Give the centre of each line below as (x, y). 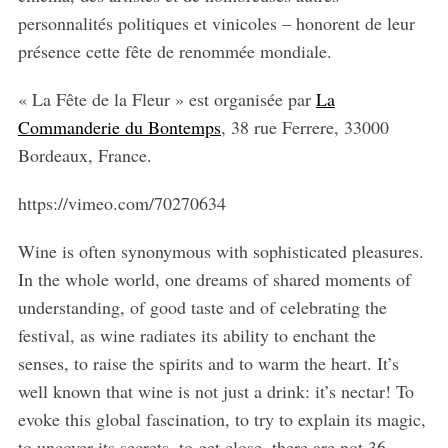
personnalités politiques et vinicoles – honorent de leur (216, 22)
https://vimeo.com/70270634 (121, 202)
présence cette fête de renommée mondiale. (174, 50)
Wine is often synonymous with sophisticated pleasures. (220, 250)
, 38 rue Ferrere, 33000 (304, 126)
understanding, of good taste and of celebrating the (202, 306)
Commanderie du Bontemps (119, 126)
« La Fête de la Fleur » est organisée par (166, 98)
